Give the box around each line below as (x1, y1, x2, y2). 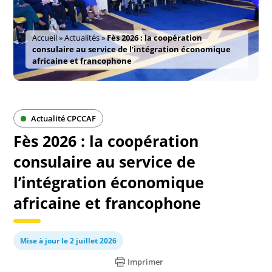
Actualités (64, 32, 100, 43)
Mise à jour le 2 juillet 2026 (20, 236, 117, 246)
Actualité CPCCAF (29, 113, 97, 124)
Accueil (32, 32, 58, 43)
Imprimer (127, 256, 163, 267)
